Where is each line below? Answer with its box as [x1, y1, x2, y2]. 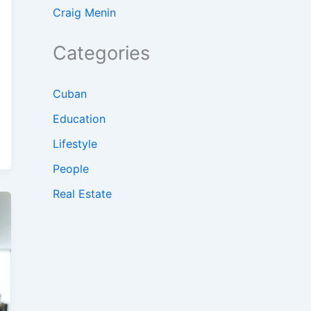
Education [53, 112, 106, 126]
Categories [53, 42, 150, 65]
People [53, 162, 89, 176]
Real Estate [53, 187, 112, 201]
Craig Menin [53, 6, 116, 20]
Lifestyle [53, 137, 97, 151]
